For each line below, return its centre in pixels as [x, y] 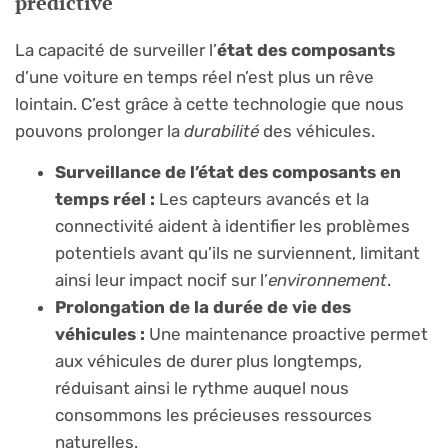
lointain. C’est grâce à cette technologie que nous [209, 103]
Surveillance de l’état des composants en [228, 172]
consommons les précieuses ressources [213, 415]
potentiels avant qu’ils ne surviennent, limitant [237, 253]
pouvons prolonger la [99, 130]
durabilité [221, 130]
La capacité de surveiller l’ [116, 49]
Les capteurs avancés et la [262, 199]
